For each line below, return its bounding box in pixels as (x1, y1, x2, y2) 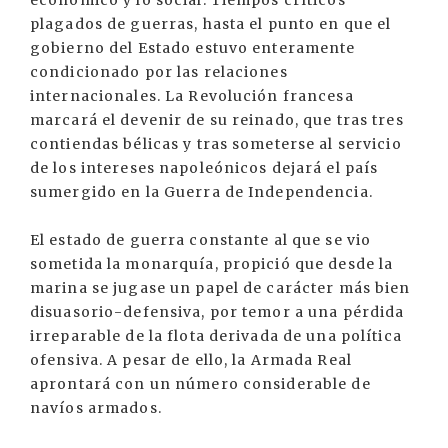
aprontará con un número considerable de (30, 375, 371, 394)
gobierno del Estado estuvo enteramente (30, 39, 356, 58)
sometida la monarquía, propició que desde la (30, 255, 394, 274)
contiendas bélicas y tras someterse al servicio (30, 135, 402, 154)
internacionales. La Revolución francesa (30, 87, 354, 106)
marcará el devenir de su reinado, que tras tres (30, 111, 404, 130)
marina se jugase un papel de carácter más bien (30, 279, 411, 298)
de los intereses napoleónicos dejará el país (30, 159, 379, 178)
